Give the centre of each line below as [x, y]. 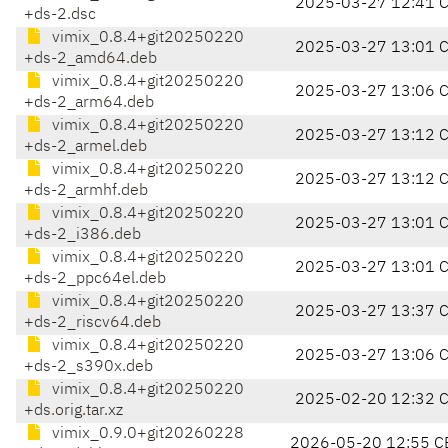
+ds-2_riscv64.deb [92, 323]
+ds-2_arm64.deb [89, 103]
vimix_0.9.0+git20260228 [146, 434]
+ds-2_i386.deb [82, 235]
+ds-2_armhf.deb [86, 191]
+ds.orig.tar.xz [73, 411]
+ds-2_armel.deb [85, 147]
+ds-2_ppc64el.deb [95, 279]
